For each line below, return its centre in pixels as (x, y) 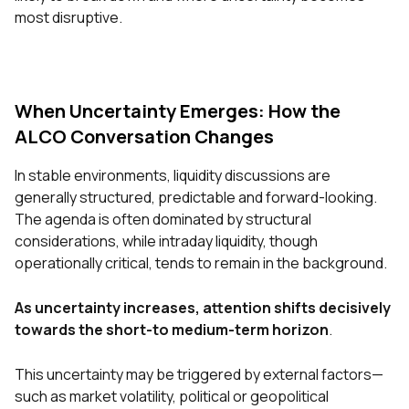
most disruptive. (68, 18)
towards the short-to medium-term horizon (172, 330)
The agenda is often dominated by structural (163, 220)
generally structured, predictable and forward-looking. (196, 198)
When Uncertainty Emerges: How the (178, 111)
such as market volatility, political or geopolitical (172, 397)
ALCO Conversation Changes (144, 137)
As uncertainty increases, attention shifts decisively (203, 308)
